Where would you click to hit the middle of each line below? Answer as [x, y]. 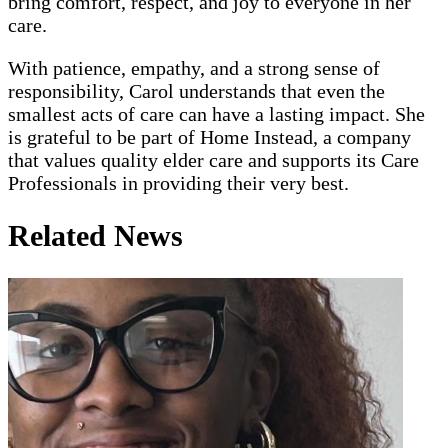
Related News [95, 236]
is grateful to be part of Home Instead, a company [209, 136]
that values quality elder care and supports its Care [213, 159]
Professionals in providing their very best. [178, 182]
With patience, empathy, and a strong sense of [194, 67]
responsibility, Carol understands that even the [196, 90]
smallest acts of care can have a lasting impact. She [216, 113]
